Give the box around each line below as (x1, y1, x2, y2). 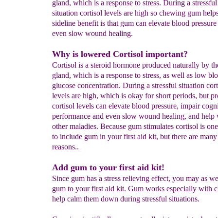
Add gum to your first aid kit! (52, 163, 164, 172)
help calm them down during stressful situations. (52, 195, 200, 203)
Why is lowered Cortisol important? (52, 49, 188, 59)
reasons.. (52, 143, 79, 151)
